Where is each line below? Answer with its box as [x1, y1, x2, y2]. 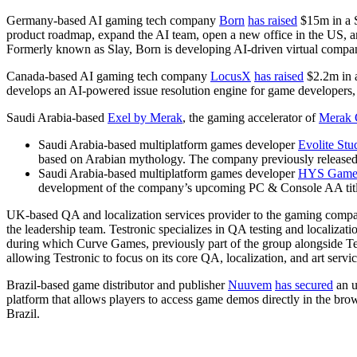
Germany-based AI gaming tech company [6, 13, 219, 27]
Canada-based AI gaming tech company [6, 69, 210, 83]
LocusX [210, 69, 251, 83]
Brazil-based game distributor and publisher [6, 277, 228, 292]
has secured [275, 277, 333, 292]
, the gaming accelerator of [182, 110, 319, 124]
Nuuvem [228, 277, 272, 292]
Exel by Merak [108, 110, 182, 124]
